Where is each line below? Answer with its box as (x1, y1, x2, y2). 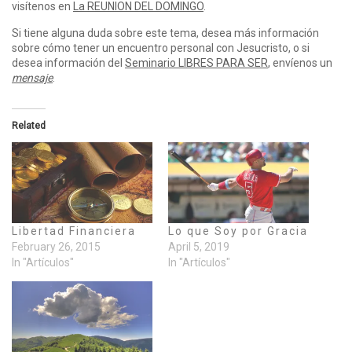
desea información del (12, 57, 125, 70)
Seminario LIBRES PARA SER (125, 57, 268, 70)
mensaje (12, 71, 53, 85)
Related (12, 120, 46, 132)
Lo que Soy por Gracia (168, 224, 308, 237)
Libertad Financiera (12, 224, 136, 237)
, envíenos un (268, 57, 332, 70)
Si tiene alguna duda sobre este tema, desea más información (12, 27, 319, 40)
